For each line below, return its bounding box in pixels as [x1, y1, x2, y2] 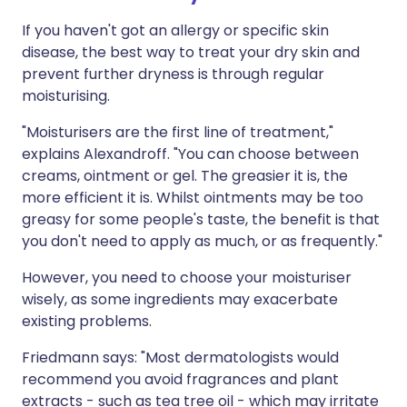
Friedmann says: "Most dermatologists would [22, 347, 339, 368]
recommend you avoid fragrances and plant [22, 369, 339, 390]
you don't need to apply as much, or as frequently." [22, 231, 382, 252]
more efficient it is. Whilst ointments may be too [22, 187, 363, 208]
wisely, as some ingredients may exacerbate [22, 289, 338, 310]
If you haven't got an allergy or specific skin [22, 20, 329, 41]
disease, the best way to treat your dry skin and [22, 42, 360, 63]
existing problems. [22, 311, 152, 332]
